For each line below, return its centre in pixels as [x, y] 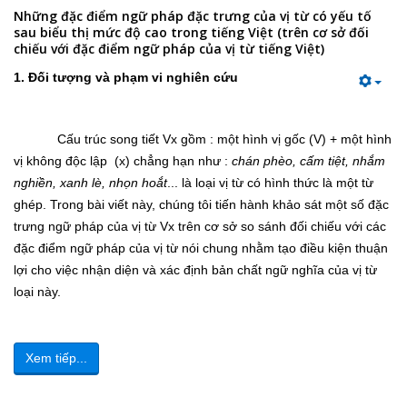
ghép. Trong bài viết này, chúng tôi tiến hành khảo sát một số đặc [201, 205]
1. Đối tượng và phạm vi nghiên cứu [126, 78]
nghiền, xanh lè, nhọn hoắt [90, 183]
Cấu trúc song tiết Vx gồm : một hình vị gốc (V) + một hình [203, 139]
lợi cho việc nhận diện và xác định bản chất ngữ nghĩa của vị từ [195, 270]
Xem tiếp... [56, 358]
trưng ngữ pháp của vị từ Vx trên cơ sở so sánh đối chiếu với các [200, 227]
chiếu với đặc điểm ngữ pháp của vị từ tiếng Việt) [169, 49]
